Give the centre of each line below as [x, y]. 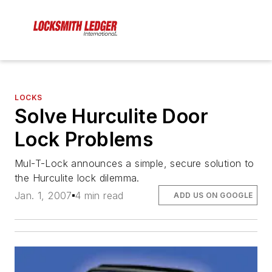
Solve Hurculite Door [111, 117]
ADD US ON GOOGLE [213, 195]
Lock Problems [84, 140]
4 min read [99, 195]
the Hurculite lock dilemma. [77, 178]
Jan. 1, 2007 [43, 195]
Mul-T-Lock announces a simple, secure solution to [134, 164]
